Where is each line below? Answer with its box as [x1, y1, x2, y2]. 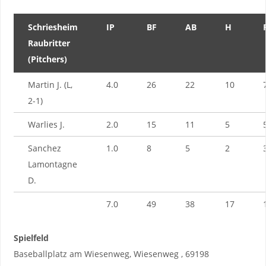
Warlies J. [27, 118, 65, 130]
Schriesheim [27, 21, 78, 33]
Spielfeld [13, 232, 49, 243]
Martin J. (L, [27, 78, 72, 90]
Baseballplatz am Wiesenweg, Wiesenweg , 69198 [13, 248, 209, 259]
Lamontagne [27, 158, 77, 170]
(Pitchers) [27, 53, 67, 65]
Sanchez [27, 142, 61, 154]
